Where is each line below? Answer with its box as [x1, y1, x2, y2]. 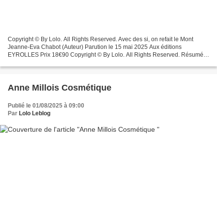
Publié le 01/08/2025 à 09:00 [8, 102, 84, 109]
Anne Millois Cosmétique [8, 82, 114, 93]
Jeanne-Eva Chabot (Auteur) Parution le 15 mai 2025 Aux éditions [8, 43, 182, 50]
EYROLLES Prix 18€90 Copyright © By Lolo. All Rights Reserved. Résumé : [8, 51, 206, 58]
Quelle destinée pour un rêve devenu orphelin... [8, 59, 133, 66]
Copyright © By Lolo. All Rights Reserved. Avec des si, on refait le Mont [8, 35, 193, 43]
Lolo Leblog [19, 109, 50, 117]
